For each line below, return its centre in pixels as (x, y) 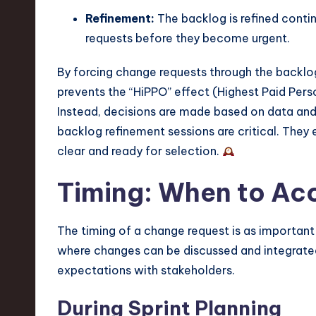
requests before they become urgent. (188, 38)
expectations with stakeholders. (146, 270)
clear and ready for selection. (140, 151)
